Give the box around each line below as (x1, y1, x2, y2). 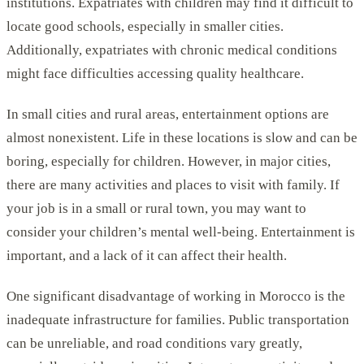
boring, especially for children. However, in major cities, (6, 154, 331, 170)
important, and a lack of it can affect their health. (6, 248, 287, 264)
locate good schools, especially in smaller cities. (6, 18, 284, 34)
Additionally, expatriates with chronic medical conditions (6, 41, 337, 58)
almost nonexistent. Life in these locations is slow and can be (6, 130, 357, 146)
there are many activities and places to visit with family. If (6, 177, 340, 193)
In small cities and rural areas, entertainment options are (6, 106, 329, 123)
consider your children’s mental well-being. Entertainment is (6, 224, 355, 240)
